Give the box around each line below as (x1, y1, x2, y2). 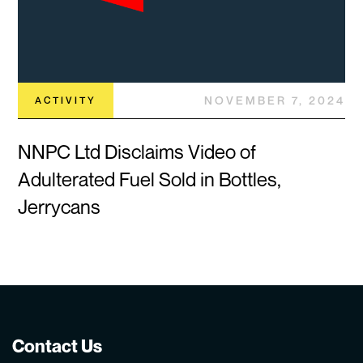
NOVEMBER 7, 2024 (203, 92, 345, 107)
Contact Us (12, 335, 102, 357)
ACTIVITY (35, 93, 97, 106)
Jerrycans (18, 194, 101, 218)
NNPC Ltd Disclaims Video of (18, 139, 257, 163)
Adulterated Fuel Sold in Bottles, (18, 167, 282, 190)
